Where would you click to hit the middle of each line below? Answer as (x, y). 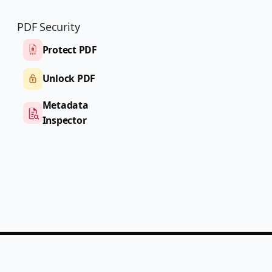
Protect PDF (70, 49)
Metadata (65, 105)
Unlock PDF (69, 79)
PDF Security (49, 27)
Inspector (64, 121)
